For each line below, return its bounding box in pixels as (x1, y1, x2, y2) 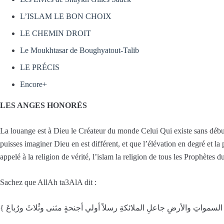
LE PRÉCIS (20, 63, 59, 71)
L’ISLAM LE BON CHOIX (20, 12, 111, 20)
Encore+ (20, 80, 47, 88)
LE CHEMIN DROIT (20, 29, 91, 37)
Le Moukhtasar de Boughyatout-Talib (20, 46, 139, 54)
